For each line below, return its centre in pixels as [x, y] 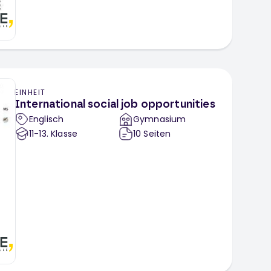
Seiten [157, 134]
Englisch [47, 119]
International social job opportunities [115, 105]
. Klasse [62, 134]
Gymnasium [160, 119]
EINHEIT [30, 93]
